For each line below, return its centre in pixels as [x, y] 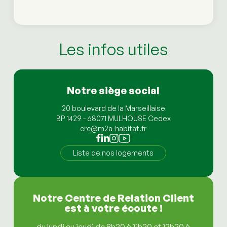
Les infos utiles [113, 49]
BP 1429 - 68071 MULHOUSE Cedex [113, 119]
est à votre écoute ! [113, 208]
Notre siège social [113, 91]
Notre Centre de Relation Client [113, 198]
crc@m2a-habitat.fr [113, 129]
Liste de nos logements [113, 153]
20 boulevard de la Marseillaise [113, 108]
